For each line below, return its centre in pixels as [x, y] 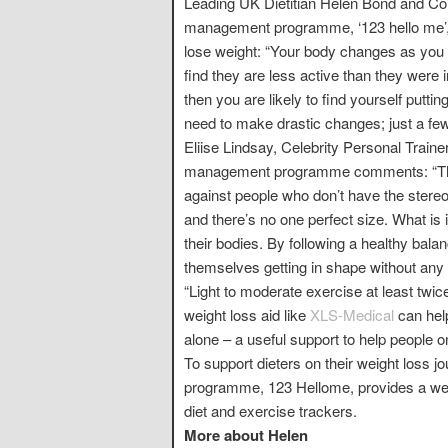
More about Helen [246, 434]
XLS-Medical [354, 314]
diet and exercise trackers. [270, 410]
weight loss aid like [247, 314]
